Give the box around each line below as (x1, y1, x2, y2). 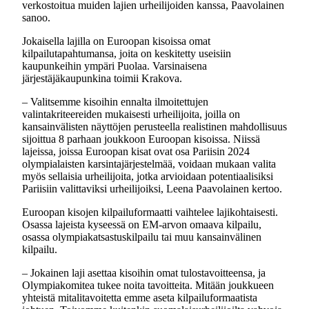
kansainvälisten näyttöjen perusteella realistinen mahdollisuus (22, 121, 287, 132)
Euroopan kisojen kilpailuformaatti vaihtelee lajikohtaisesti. (22, 206, 278, 218)
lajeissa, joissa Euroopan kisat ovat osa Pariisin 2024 (22, 146, 250, 157)
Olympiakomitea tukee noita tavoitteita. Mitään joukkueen (22, 279, 274, 291)
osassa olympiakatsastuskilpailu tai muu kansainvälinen (22, 231, 261, 243)
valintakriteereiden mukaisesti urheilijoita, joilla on (22, 108, 240, 120)
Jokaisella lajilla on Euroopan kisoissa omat (22, 35, 210, 47)
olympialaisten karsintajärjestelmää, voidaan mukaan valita (22, 158, 276, 170)
